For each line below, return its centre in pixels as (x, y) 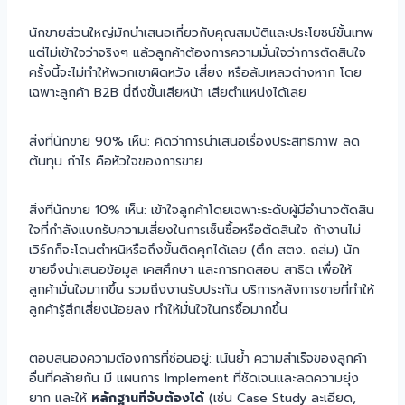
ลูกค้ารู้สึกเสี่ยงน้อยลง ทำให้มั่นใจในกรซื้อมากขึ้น (158, 309)
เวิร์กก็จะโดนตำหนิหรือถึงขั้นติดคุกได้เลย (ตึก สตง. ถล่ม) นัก (194, 250)
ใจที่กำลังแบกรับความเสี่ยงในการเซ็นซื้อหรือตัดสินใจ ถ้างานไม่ (195, 230)
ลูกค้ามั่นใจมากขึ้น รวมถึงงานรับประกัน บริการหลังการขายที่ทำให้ (202, 289)
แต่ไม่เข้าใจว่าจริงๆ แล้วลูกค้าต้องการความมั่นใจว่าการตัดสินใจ (198, 52)
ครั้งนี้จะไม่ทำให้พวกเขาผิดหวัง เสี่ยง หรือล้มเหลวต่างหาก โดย (195, 72)
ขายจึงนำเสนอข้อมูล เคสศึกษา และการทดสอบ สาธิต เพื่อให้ (190, 269)
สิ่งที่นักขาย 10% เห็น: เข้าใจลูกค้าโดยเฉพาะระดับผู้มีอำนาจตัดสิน (202, 210)
